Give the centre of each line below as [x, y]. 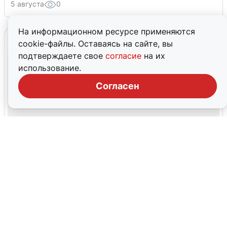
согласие [125, 56]
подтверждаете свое [62, 56]
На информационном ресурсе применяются [107, 31]
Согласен [118, 86]
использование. [50, 68]
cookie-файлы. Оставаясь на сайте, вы [96, 44]
